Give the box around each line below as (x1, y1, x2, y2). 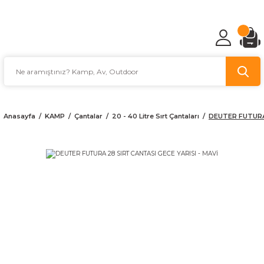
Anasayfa (4, 112, 35, 120)
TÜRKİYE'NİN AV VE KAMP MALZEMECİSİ (49, 6, 215, 15)
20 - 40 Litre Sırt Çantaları (112, 112, 199, 120)
